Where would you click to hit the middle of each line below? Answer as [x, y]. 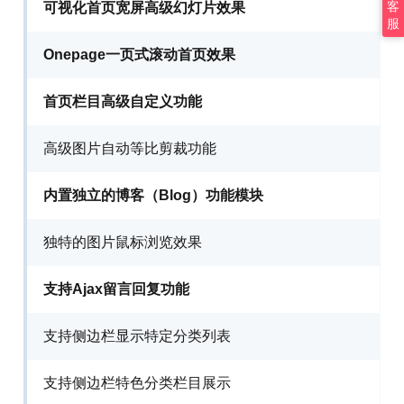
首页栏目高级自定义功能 [123, 101]
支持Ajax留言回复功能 [117, 289]
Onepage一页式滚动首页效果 [140, 54]
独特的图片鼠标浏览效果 [123, 242]
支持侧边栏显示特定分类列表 [138, 335]
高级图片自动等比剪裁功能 [130, 148]
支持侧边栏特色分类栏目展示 [138, 382]
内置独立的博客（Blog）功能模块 [154, 195]
